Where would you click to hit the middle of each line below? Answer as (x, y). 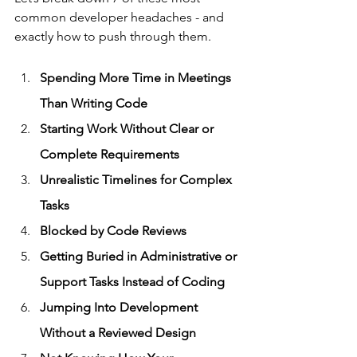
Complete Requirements (110, 154)
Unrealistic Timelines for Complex (137, 179)
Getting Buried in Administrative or (140, 256)
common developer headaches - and (121, 17)
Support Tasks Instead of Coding (132, 281)
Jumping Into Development (120, 307)
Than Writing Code (94, 103)
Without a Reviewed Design (118, 332)
